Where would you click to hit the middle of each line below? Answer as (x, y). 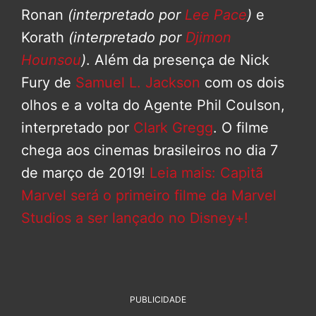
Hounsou (51, 60)
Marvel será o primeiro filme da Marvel (149, 195)
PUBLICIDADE (158, 299)
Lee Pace (216, 14)
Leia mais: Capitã (206, 172)
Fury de (48, 82)
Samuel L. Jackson (138, 82)
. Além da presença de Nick (178, 60)
